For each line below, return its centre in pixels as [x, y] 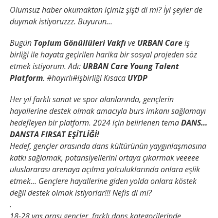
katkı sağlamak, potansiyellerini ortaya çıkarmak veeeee [104, 158]
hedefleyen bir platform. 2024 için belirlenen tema [95, 123]
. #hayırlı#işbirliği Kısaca [85, 78]
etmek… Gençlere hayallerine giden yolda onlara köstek [103, 181]
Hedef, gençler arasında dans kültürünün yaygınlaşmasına [108, 146]
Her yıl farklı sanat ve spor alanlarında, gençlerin [92, 100]
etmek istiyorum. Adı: [46, 66]
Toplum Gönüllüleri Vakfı [80, 43]
